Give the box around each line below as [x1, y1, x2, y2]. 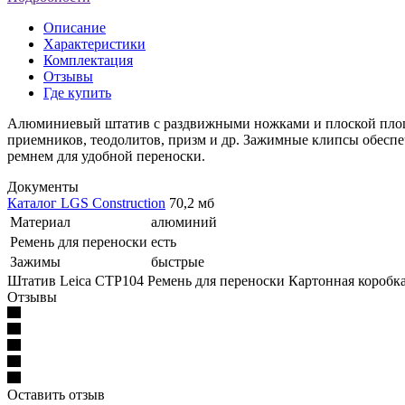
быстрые [151, 253, 204, 269]
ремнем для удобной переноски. [7, 147, 205, 164]
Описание [43, 19, 106, 35]
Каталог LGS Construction [7, 194, 165, 211]
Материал [10, 213, 71, 230]
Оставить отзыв [7, 386, 105, 402]
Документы [7, 178, 79, 194]
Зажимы [10, 253, 61, 269]
